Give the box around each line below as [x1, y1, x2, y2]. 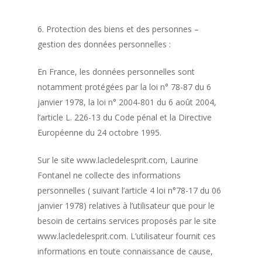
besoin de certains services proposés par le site [37, 215, 217, 226]
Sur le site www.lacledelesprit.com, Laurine [37, 154, 199, 166]
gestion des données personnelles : [37, 38, 171, 50]
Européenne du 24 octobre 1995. [37, 126, 162, 138]
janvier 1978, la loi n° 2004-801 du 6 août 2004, [37, 96, 217, 108]
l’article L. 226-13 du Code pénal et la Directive [37, 111, 212, 123]
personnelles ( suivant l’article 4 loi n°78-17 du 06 [37, 184, 222, 196]
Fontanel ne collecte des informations [37, 169, 181, 181]
